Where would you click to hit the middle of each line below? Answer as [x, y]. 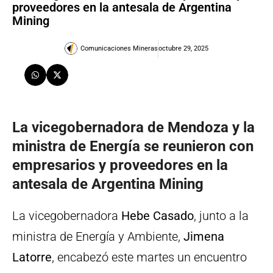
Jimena [204, 237]
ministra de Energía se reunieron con [133, 147]
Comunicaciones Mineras [119, 48]
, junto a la [221, 216]
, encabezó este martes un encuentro [149, 257]
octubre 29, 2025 [183, 48]
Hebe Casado [158, 216]
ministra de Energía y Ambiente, [98, 237]
